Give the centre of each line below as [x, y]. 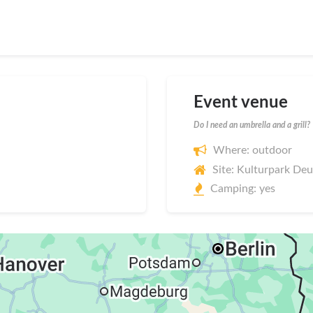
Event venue [241, 102]
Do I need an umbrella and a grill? [252, 125]
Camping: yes [243, 189]
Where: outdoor [253, 151]
